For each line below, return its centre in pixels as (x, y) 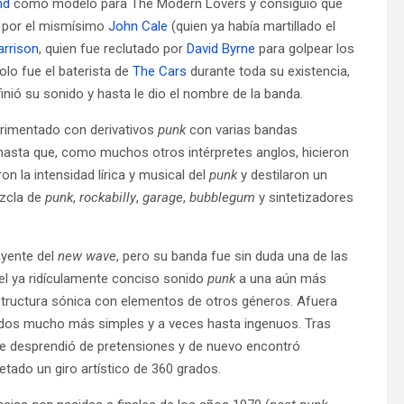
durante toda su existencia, (268, 71)
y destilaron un (284, 174)
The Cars (160, 71)
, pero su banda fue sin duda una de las (232, 256)
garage (163, 197)
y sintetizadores (306, 197)
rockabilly (108, 197)
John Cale (138, 26)
